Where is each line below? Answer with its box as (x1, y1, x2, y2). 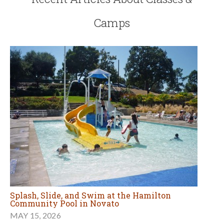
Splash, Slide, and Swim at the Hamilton (10, 190, 171, 201)
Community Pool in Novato (10, 198, 119, 209)
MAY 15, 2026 (10, 210, 61, 220)
